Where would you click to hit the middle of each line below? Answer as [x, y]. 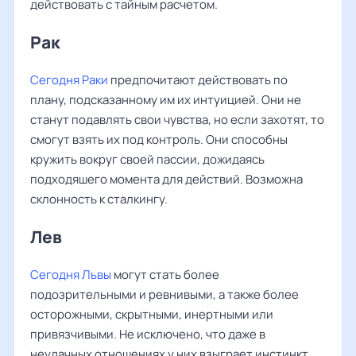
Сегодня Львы [71, 275]
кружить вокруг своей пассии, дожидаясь [147, 159]
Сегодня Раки [69, 80]
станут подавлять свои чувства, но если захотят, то [177, 120]
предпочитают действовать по [198, 80]
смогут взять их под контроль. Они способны [159, 139]
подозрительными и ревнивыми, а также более [164, 294]
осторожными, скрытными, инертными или [152, 314]
